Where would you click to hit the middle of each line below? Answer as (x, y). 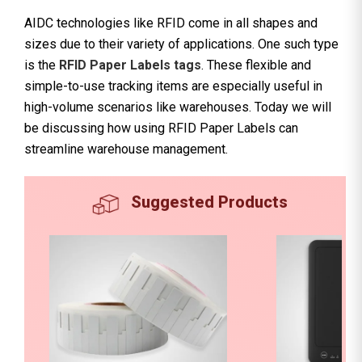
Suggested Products (209, 202)
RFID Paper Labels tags (130, 65)
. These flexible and (256, 65)
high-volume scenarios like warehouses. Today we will (178, 107)
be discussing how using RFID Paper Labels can (161, 128)
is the (42, 65)
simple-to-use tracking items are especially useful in (173, 86)
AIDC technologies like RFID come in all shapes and (171, 23)
